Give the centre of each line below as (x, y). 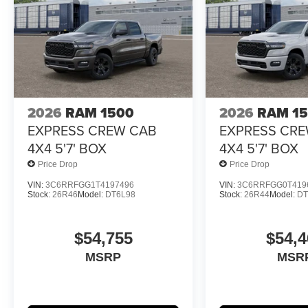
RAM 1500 (100, 113)
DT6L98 (120, 195)
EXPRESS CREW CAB (92, 131)
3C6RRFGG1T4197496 (90, 185)
